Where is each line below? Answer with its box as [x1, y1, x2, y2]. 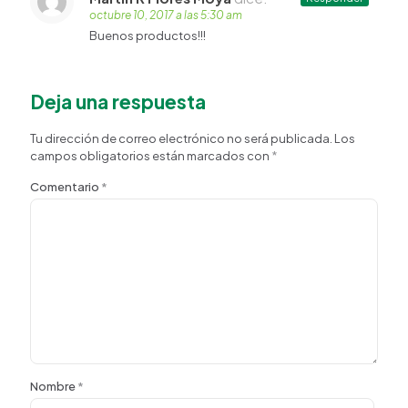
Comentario [30, 179, 101, 194]
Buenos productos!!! [89, 28, 206, 43]
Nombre [30, 379, 77, 393]
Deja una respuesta [30, 89, 206, 114]
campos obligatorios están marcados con [30, 148, 271, 163]
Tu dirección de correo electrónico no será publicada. [30, 131, 332, 146]
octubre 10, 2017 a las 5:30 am [89, 8, 242, 22]
